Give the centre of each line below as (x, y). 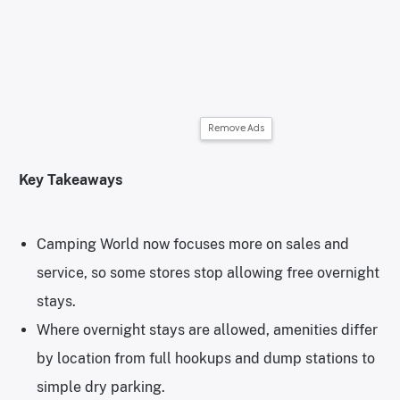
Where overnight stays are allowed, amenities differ (207, 329)
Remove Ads (236, 128)
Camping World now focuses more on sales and (193, 244)
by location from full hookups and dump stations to (206, 358)
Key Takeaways (71, 179)
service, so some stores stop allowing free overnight (208, 272)
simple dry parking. (101, 387)
